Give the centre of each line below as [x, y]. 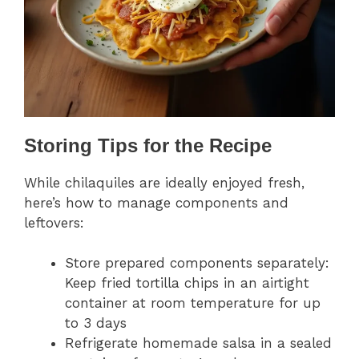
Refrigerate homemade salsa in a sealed [198, 343]
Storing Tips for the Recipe [148, 145]
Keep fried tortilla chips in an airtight [187, 283]
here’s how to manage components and [156, 202]
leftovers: [54, 222]
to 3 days [96, 323]
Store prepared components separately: [197, 263]
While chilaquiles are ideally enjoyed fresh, [164, 182]
